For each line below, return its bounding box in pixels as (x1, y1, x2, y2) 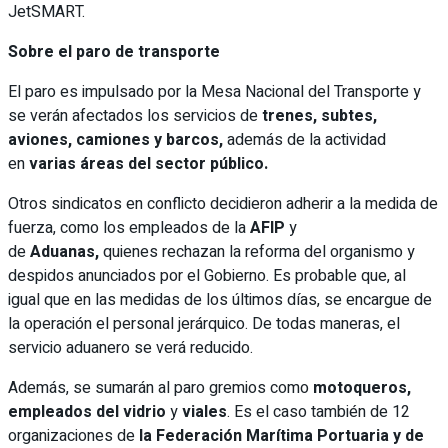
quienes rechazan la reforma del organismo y (99, 239, 415, 264)
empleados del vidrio (8, 399, 170, 424)
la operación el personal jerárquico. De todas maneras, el (8, 311, 400, 336)
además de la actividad (227, 127, 386, 152)
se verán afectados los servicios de (8, 103, 262, 128)
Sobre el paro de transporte (8, 39, 220, 64)
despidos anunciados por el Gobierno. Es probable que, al (8, 263, 406, 288)
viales (178, 399, 227, 424)
